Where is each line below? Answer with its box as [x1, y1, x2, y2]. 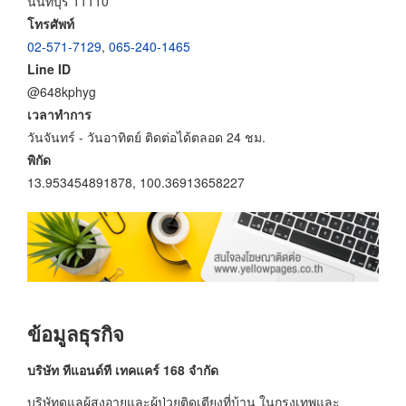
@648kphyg [27, 82, 96, 101]
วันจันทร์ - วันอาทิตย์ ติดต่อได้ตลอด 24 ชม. [27, 127, 266, 146]
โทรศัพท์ [27, 14, 74, 33]
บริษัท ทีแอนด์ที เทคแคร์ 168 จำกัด [27, 360, 218, 379]
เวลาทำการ [27, 104, 92, 123]
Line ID [27, 59, 71, 78]
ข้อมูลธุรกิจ [27, 319, 124, 349]
